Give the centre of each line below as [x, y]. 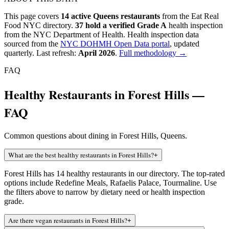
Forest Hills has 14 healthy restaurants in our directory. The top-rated [114, 173]
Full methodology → [153, 53]
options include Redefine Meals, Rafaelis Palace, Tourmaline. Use [110, 182]
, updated [185, 43]
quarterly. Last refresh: [40, 53]
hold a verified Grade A [125, 25]
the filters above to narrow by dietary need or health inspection [105, 192]
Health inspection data [163, 34]
